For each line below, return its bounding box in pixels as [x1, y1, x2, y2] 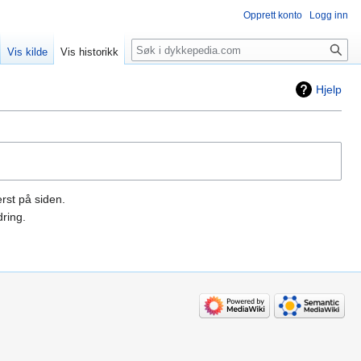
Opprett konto [243, 10, 302, 21]
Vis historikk [60, 46, 119, 59]
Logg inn [309, 10, 348, 21]
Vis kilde [7, 46, 48, 59]
